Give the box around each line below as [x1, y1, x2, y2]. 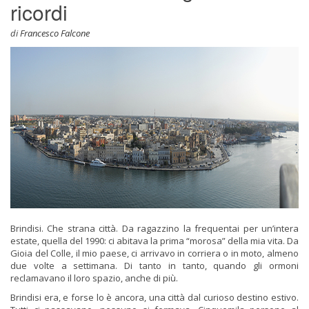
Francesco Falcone [20, 27, 90, 39]
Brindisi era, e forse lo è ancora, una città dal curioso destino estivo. [10, 291, 299, 303]
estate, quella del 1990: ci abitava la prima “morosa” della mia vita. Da [10, 235, 299, 247]
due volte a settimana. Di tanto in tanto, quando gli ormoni [10, 259, 299, 272]
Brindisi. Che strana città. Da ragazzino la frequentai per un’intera [10, 222, 299, 235]
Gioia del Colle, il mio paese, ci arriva [10, 247, 165, 259]
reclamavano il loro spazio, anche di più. [10, 272, 178, 284]
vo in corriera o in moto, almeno [164, 247, 299, 259]
